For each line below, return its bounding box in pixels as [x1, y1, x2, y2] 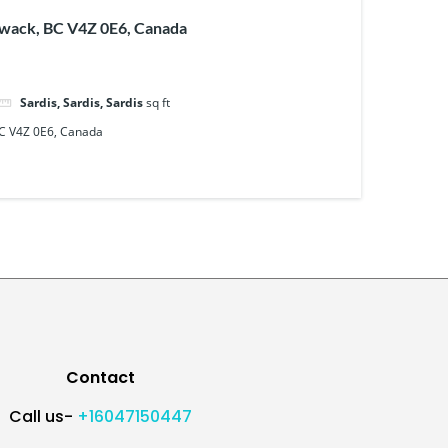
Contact [65, 366, 135, 390]
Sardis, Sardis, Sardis [19, 93, 143, 111]
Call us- [8, 405, 77, 429]
